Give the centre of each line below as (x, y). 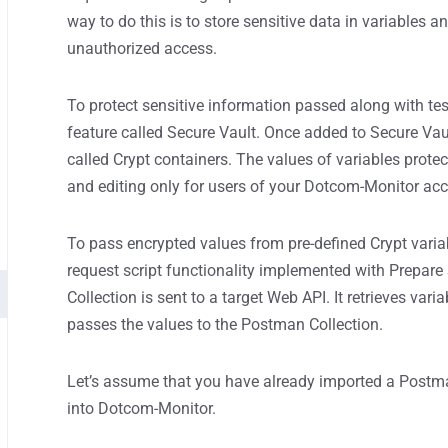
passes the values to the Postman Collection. (225, 324)
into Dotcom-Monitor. (142, 408)
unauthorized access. (142, 48)
